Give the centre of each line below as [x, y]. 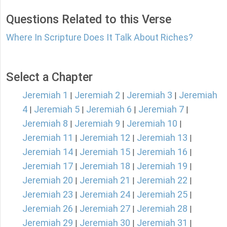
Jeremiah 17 [48, 166]
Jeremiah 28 [162, 209]
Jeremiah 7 [161, 109]
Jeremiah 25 [162, 195]
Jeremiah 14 [48, 152]
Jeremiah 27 [105, 209]
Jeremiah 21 [105, 180]
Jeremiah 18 [105, 166]
